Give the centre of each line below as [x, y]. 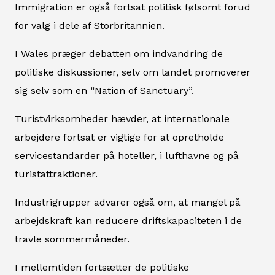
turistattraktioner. [56, 174]
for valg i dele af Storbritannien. [90, 25]
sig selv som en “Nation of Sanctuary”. [104, 90]
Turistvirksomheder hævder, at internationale [122, 118]
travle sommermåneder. [72, 239]
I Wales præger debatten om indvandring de [119, 53]
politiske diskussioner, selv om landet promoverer [133, 72]
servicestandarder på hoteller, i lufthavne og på [127, 155]
